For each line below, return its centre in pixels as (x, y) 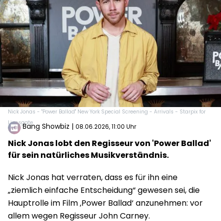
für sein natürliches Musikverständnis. (88, 155)
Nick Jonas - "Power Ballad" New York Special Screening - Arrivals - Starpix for (107, 111)
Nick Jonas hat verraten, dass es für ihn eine (93, 177)
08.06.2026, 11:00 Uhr (106, 126)
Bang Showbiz (46, 126)
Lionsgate (20, 122)
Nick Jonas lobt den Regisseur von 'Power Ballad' (110, 143)
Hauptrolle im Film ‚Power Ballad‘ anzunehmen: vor (105, 203)
